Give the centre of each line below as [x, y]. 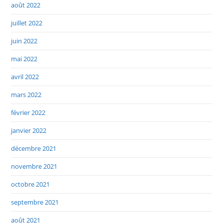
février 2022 [28, 113]
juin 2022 [24, 41]
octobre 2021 [31, 184]
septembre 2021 [35, 202]
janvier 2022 [29, 131]
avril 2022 [25, 77]
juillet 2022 [27, 23]
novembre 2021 [34, 167]
